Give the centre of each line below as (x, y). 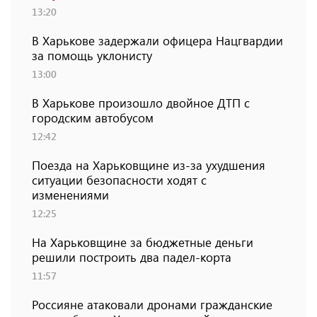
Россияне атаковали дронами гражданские (152, 305)
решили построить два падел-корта (132, 257)
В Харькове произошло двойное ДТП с (141, 103)
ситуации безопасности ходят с (119, 180)
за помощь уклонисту (92, 56)
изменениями (70, 195)
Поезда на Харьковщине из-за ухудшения (149, 165)
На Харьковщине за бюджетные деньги (143, 242)
